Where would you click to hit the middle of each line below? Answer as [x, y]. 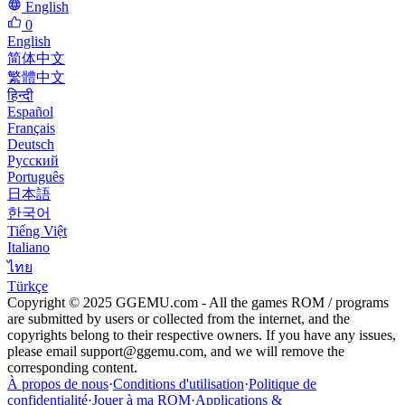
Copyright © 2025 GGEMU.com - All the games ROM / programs [198, 303]
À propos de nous [58, 384]
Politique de [283, 384]
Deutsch [31, 145]
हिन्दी [20, 96]
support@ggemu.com [142, 352]
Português [36, 177]
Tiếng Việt [37, 231]
